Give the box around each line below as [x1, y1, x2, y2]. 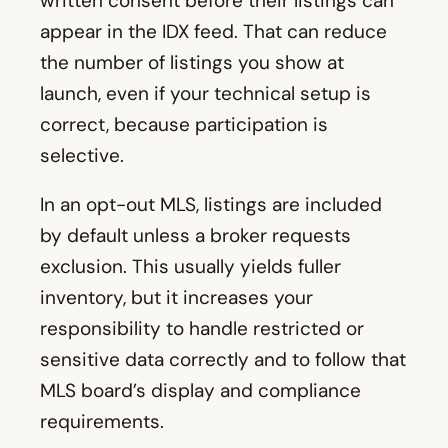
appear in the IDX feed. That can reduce [40, 19, 387, 45]
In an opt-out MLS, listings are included [40, 192, 382, 218]
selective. [40, 143, 124, 169]
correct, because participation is [40, 112, 328, 138]
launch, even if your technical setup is [40, 81, 371, 107]
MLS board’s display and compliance [40, 378, 361, 404]
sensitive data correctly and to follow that [40, 347, 406, 373]
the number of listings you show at [40, 50, 344, 76]
